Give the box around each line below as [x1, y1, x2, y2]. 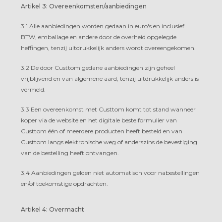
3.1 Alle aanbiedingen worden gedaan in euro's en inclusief [21, 22, 184, 30]
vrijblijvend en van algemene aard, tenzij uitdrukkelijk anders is [21, 74, 199, 82]
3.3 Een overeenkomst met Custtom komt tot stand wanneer [21, 105, 196, 113]
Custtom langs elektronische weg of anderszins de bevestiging [21, 138, 197, 146]
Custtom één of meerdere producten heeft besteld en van [21, 127, 182, 135]
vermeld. [21, 85, 46, 93]
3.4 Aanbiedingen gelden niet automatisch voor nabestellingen [21, 168, 200, 176]
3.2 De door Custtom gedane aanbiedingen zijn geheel [21, 63, 175, 71]
